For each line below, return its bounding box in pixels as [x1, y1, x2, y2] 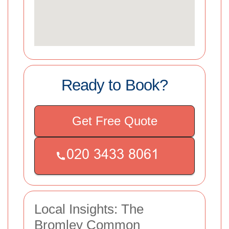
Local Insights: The [34, 201, 144, 217]
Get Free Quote [72, 113, 157, 128]
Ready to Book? [61, 76, 168, 94]
